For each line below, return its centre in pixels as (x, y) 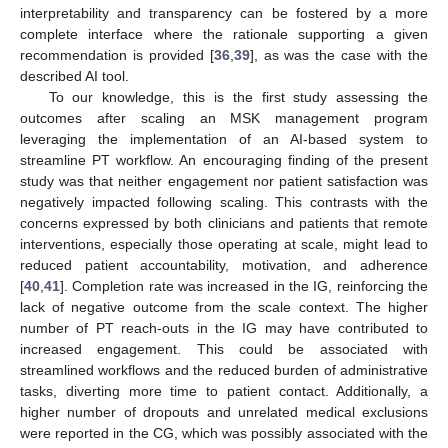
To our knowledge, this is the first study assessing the (238, 97)
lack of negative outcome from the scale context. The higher (224, 307)
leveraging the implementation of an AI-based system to (224, 139)
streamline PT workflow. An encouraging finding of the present (224, 160)
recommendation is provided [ (117, 55)
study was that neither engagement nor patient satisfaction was (224, 181)
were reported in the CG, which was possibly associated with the (224, 433)
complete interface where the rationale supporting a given (224, 34)
